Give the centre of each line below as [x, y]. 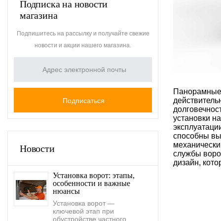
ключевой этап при [83, 211]
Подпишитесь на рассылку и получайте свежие [83, 33]
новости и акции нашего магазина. [83, 45]
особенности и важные [92, 183]
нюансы [66, 191]
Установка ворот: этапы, [94, 175]
